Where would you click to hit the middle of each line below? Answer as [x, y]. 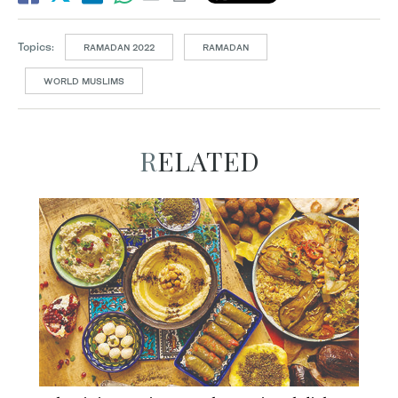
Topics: [36, 46]
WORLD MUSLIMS [84, 81]
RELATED [208, 161]
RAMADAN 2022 [119, 47]
